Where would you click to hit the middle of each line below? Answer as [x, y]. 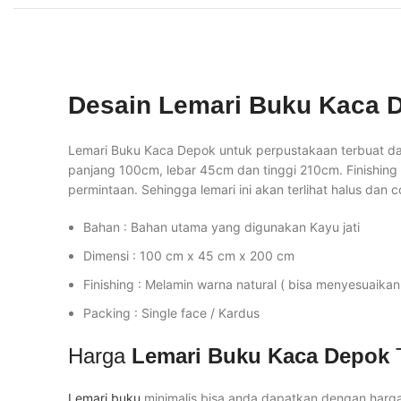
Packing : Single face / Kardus [171, 313]
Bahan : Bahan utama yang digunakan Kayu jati [222, 227]
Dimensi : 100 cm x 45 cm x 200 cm [189, 256]
